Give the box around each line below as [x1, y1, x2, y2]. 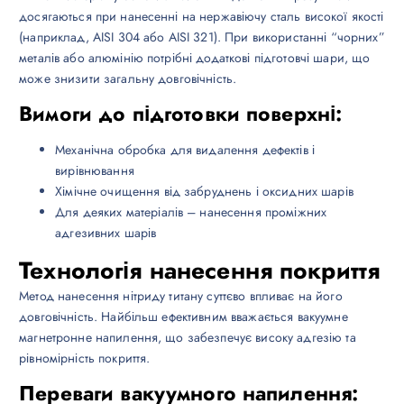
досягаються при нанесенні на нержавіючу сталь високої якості [19, 6, 384, 25]
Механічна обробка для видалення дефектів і [55, 141, 316, 160]
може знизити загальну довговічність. [19, 69, 237, 87]
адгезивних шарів [55, 224, 157, 243]
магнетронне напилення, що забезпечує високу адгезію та [19, 328, 356, 347]
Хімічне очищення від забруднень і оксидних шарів [55, 182, 353, 201]
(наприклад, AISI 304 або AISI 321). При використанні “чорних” [19, 27, 385, 46]
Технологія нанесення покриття [19, 253, 381, 289]
